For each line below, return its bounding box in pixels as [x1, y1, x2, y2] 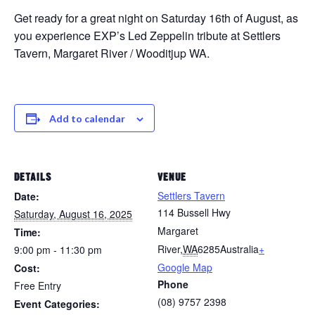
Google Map [157, 260, 212, 275]
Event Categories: [14, 297, 100, 311]
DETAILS [14, 170, 51, 184]
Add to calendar [49, 112, 125, 125]
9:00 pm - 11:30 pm [14, 243, 102, 257]
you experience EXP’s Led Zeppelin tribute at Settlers [14, 27, 281, 44]
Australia [220, 242, 259, 257]
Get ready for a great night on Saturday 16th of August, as [14, 10, 298, 27]
